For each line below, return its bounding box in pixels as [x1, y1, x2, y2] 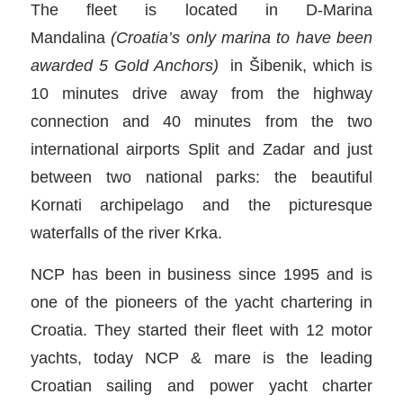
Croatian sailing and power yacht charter [30, 376, 373, 396]
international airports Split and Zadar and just [30, 139, 373, 158]
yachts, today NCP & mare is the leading [30, 348, 373, 368]
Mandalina [30, 27, 112, 47]
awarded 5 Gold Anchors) [30, 55, 219, 75]
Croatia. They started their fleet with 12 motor [30, 320, 373, 340]
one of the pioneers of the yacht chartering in [30, 292, 373, 312]
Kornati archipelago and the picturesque [30, 194, 373, 214]
